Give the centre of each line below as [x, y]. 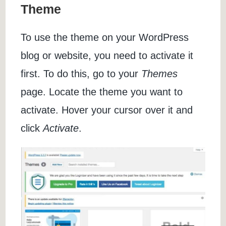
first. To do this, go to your [81, 74]
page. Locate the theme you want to [102, 92]
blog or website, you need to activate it [107, 56]
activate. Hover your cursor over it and [107, 110]
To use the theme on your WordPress [105, 38]
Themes [160, 74]
